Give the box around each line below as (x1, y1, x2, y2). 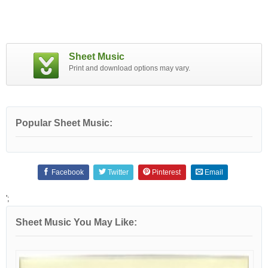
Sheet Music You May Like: (16, 217, 137, 227)
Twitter (105, 168, 129, 177)
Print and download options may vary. (68, 64, 190, 72)
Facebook (50, 168, 84, 177)
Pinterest (150, 168, 181, 177)
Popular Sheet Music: (16, 118, 112, 128)
